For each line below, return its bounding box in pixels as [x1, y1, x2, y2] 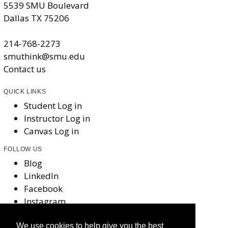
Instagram [24, 195, 66, 208]
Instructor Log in [24, 112, 91, 125]
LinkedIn [24, 170, 59, 182]
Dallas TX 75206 [4, 12, 70, 24]
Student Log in [24, 100, 82, 112]
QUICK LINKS [4, 88, 46, 96]
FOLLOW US [4, 146, 42, 153]
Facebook [24, 183, 63, 195]
